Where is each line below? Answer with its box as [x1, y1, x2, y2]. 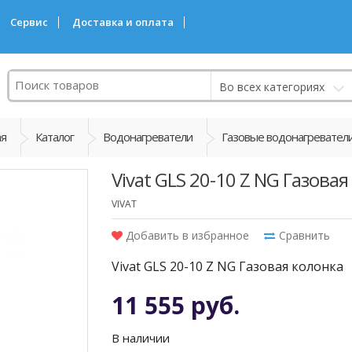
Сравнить [278, 228, 330, 243]
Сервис [10, 15, 48, 29]
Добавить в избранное [122, 228, 249, 243]
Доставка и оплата [72, 15, 174, 29]
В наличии [111, 330, 170, 346]
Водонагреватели [102, 129, 192, 145]
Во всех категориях [219, 79, 324, 94]
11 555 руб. [111, 289, 240, 321]
